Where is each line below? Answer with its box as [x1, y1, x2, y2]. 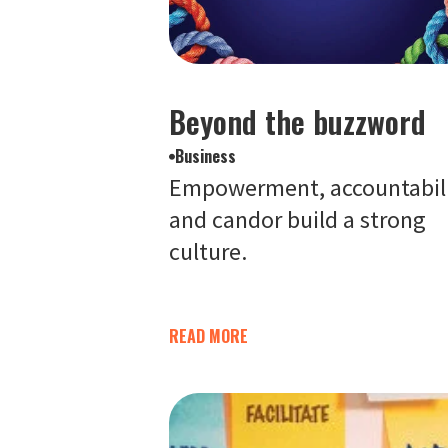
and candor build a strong [168, 204, 426, 235]
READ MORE [168, 324, 248, 348]
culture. [168, 236, 247, 267]
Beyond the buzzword [168, 99, 426, 144]
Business [174, 144, 236, 168]
